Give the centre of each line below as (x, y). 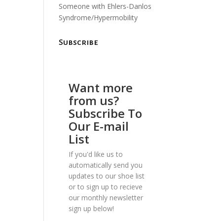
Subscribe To (106, 113)
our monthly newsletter (106, 197)
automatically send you (106, 165)
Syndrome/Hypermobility (98, 17)
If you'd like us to (96, 154)
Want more (101, 87)
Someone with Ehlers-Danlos (105, 6)
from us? (94, 100)
